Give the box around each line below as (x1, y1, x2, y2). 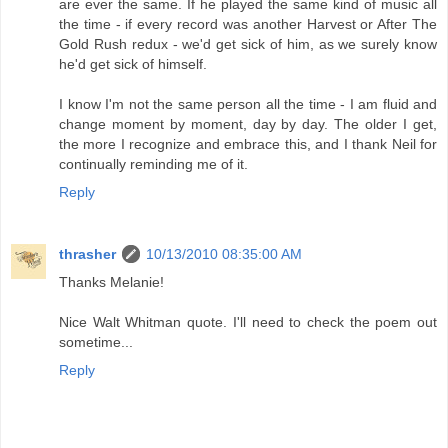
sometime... (59, 334, 133, 351)
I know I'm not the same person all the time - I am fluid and (59, 96, 437, 113)
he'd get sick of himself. (59, 56, 207, 73)
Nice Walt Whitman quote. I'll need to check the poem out (59, 314, 437, 331)
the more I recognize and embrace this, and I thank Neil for (59, 136, 437, 153)
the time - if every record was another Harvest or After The (59, 16, 437, 33)
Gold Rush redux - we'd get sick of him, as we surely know (59, 36, 437, 53)
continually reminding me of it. (59, 156, 248, 173)
